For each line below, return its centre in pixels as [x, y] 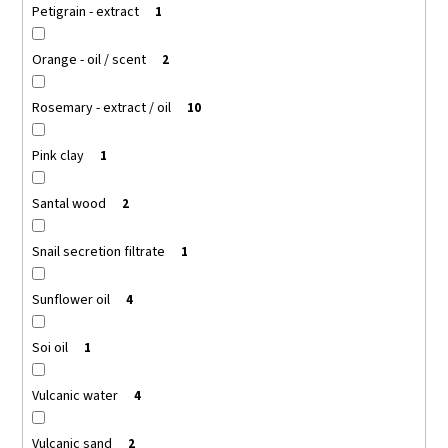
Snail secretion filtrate [98, 251]
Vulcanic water [74, 395]
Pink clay [57, 155]
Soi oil [49, 347]
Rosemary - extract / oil [101, 107]
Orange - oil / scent [88, 59]
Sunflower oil [70, 299]
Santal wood [68, 203]
